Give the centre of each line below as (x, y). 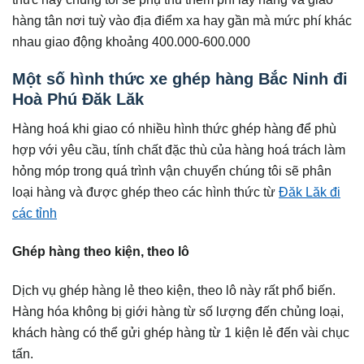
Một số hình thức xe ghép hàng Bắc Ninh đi (180, 79)
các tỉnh (35, 213)
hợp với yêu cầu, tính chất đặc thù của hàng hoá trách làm (179, 150)
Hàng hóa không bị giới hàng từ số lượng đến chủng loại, (178, 311)
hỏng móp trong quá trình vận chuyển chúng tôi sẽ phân (172, 171)
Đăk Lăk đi (310, 192)
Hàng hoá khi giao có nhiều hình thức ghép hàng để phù (174, 129)
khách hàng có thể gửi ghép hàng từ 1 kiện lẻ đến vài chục (181, 332)
